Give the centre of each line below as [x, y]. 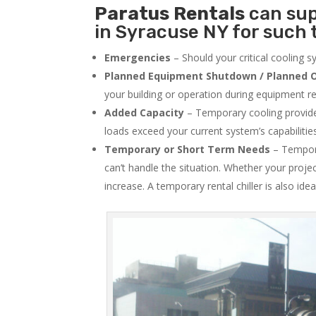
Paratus [132, 14]
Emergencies [138, 58]
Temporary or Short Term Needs [188, 150]
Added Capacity [145, 113]
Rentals [209, 14]
